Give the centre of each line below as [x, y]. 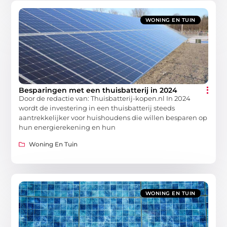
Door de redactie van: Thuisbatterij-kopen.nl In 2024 [105, 99]
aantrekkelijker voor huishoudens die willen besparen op [113, 118]
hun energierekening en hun [67, 127]
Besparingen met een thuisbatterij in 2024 [98, 90]
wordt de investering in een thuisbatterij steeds [97, 108]
